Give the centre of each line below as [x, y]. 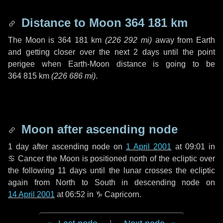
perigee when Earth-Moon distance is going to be [111, 64]
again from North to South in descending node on [111, 182]
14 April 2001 [31, 194]
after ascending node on [78, 147]
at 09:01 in [193, 147]
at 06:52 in [75, 194]
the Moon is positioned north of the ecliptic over [129, 159]
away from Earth [184, 40]
